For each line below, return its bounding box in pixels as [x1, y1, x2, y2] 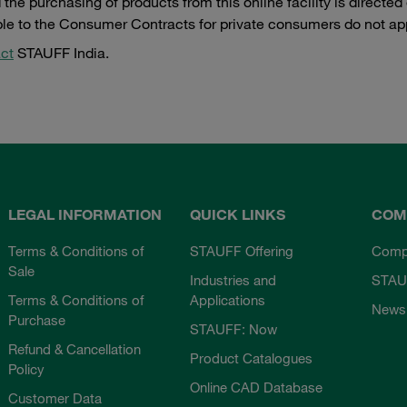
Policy [8, 361, 45, 377]
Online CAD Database [189, 379, 323, 395]
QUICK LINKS [189, 205, 285, 223]
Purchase [8, 312, 66, 328]
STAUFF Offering [189, 243, 293, 259]
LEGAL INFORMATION [8, 205, 163, 223]
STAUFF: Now [189, 321, 277, 337]
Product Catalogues [189, 350, 313, 366]
